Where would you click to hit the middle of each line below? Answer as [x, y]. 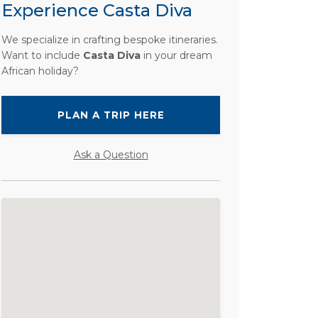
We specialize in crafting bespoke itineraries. [110, 40]
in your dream [176, 55]
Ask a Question [111, 155]
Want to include [42, 55]
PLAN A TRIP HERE [111, 115]
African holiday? [40, 71]
